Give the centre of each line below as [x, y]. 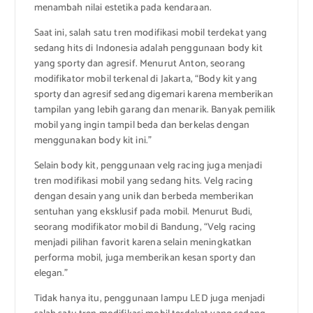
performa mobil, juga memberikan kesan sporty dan [145, 259]
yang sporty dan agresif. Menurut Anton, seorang [140, 64]
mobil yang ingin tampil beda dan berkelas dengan [142, 126]
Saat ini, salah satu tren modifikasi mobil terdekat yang [151, 34]
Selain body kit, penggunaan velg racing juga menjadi [148, 166]
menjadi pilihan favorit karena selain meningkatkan [143, 243]
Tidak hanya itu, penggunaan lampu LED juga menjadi [150, 299]
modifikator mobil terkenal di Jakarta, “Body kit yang [145, 80]
